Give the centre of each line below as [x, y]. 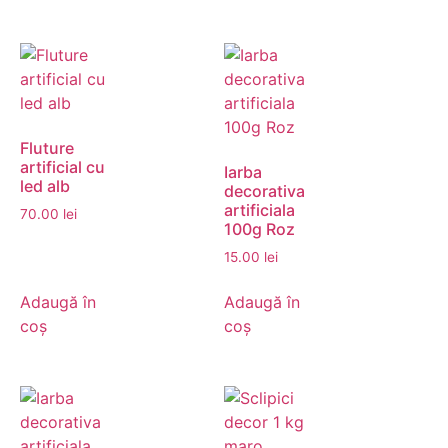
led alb [45, 186]
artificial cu [62, 167]
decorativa [264, 191]
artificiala [259, 210]
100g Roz [259, 229]
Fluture [47, 148]
